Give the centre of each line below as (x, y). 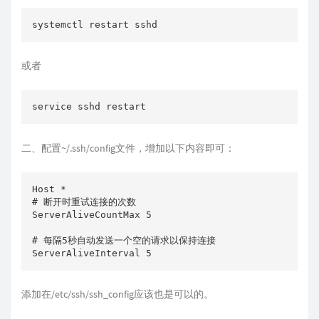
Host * (49, 189)
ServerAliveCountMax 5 (92, 214)
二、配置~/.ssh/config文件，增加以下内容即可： (128, 148)
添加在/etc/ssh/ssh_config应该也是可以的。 (117, 294)
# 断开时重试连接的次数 (84, 202)
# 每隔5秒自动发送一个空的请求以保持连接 (124, 240)
